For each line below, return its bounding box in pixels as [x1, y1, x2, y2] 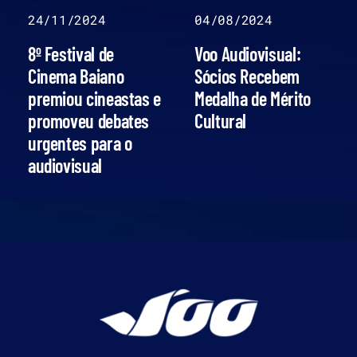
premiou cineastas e [27, 87, 162, 111]
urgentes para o [27, 131, 132, 155]
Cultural [194, 109, 247, 133]
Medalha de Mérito [194, 87, 311, 111]
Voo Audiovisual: [194, 42, 301, 66]
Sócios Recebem [194, 65, 300, 88]
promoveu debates [27, 109, 150, 133]
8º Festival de [27, 42, 114, 66]
